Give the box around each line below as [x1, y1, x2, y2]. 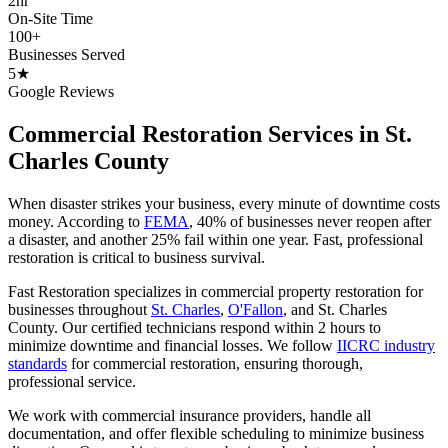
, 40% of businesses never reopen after [189, 212, 431, 230]
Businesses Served [8, 45, 125, 63]
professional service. [8, 372, 136, 390]
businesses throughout [8, 300, 147, 318]
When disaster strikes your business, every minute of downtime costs [8, 194, 440, 212]
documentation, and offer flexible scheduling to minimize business [8, 424, 424, 442]
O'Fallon [228, 300, 283, 318]
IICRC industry [337, 336, 435, 354]
